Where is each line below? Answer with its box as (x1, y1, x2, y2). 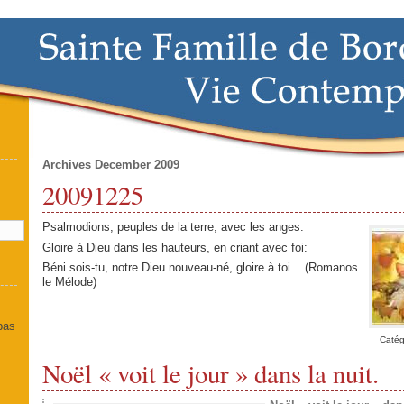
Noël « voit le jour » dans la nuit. (41, 356, 379, 391)
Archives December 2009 (41, 158, 179, 171)
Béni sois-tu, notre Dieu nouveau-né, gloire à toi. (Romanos (41, 261, 358, 275)
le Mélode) (41, 275, 96, 289)
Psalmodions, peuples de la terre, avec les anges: (41, 220, 304, 234)
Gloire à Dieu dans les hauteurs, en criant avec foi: (41, 240, 308, 254)
